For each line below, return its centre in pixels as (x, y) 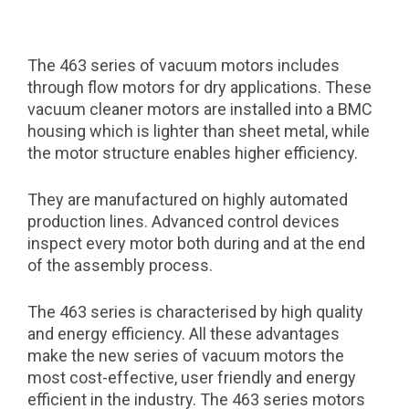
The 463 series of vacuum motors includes (184, 65)
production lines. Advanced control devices (184, 221)
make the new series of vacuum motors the (186, 356)
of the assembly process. (120, 265)
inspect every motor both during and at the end (196, 243)
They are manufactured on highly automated (188, 199)
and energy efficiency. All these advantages (184, 334)
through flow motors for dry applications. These (199, 87)
